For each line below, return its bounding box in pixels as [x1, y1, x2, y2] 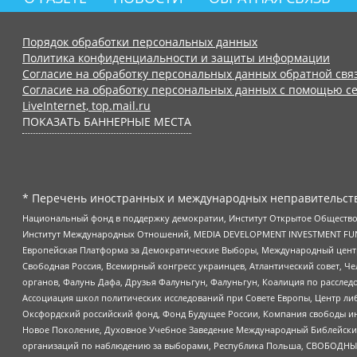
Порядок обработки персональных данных [22, 33, 257, 49]
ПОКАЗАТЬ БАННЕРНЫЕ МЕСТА [22, 113, 191, 129]
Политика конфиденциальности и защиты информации [22, 49, 330, 65]
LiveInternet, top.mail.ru [22, 97, 151, 113]
